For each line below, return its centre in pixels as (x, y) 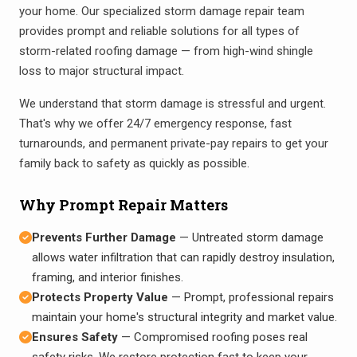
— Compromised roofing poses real (213, 337)
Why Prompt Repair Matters (124, 204)
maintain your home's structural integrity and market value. (184, 317)
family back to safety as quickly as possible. (134, 163)
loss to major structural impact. (102, 71)
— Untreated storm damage (250, 237)
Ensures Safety (75, 337)
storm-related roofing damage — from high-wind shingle (166, 51)
